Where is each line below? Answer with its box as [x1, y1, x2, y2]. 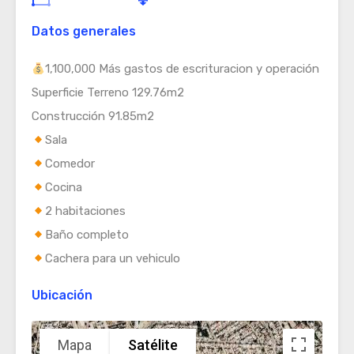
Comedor [45, 156, 96, 171]
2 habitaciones [45, 204, 126, 218]
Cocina [45, 180, 83, 194]
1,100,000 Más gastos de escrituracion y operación [45, 62, 320, 76]
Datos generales [32, 24, 136, 39]
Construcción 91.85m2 [32, 109, 154, 123]
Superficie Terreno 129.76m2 [32, 85, 184, 100]
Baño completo [45, 228, 130, 242]
